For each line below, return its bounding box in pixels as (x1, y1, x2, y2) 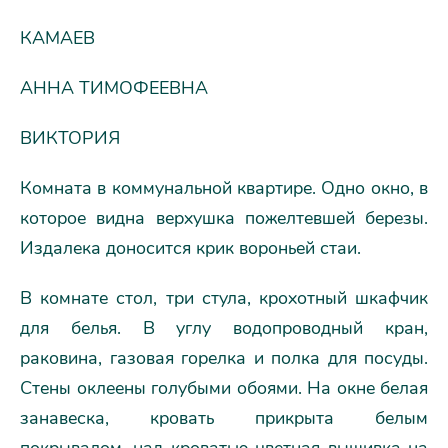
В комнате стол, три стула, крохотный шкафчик (20, 285, 428, 310)
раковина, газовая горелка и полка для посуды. (20, 345, 428, 370)
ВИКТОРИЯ (20, 125, 120, 150)
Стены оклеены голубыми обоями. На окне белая (20, 375, 428, 400)
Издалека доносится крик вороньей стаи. (20, 235, 361, 260)
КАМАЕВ (20, 25, 95, 50)
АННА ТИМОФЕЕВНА (20, 75, 208, 100)
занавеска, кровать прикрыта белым (20, 405, 428, 430)
